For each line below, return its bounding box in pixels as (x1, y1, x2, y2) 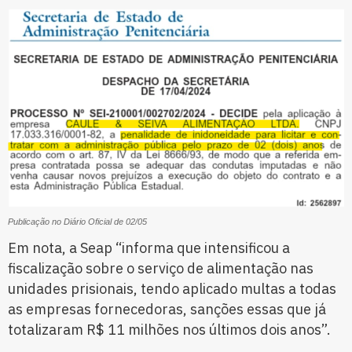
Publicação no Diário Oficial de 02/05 (8, 217, 147, 227)
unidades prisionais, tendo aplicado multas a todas (8, 280, 336, 299)
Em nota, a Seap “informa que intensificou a (8, 239, 290, 258)
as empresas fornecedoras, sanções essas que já (8, 300, 326, 319)
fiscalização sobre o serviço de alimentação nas (8, 259, 313, 278)
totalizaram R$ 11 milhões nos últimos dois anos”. (8, 321, 331, 339)
